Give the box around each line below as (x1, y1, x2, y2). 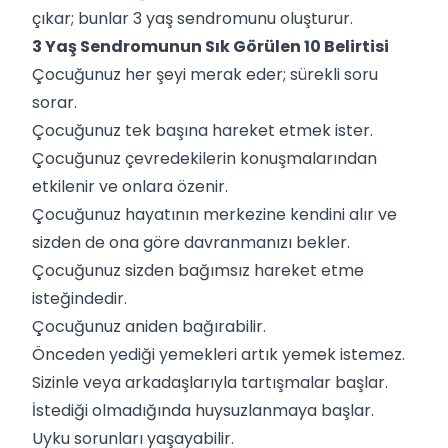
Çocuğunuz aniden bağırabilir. (32, 314, 270, 338)
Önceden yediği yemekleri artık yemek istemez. (32, 342, 405, 366)
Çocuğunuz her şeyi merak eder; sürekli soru (32, 62, 378, 86)
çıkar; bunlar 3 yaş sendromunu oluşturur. (32, 6, 353, 30)
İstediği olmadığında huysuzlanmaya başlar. (32, 398, 374, 422)
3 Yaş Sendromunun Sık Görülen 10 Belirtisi (32, 34, 389, 58)
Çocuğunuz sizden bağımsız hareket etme (32, 258, 364, 282)
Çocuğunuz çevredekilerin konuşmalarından (32, 146, 377, 170)
